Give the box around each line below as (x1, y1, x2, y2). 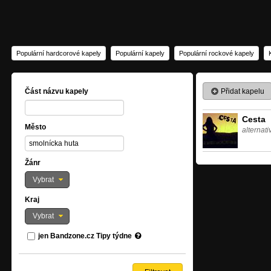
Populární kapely (116, 50, 165, 57)
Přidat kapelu (219, 87, 264, 96)
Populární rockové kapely (179, 50, 254, 57)
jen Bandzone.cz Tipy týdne (38, 232, 132, 241)
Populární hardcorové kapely (16, 50, 101, 57)
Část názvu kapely (25, 87, 88, 96)
